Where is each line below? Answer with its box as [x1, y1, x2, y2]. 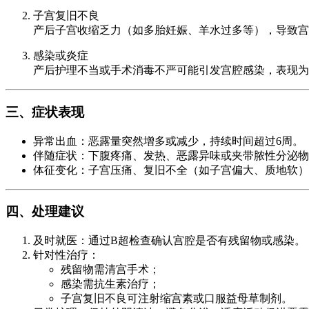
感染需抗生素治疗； [61, 277, 160, 290]
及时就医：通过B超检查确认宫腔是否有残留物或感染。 [33, 234, 306, 246]
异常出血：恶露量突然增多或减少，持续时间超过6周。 [33, 134, 303, 147]
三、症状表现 [6, 104, 84, 119]
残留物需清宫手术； [61, 263, 160, 275]
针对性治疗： [33, 248, 99, 261]
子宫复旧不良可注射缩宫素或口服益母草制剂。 [61, 292, 292, 304]
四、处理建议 [6, 204, 84, 219]
